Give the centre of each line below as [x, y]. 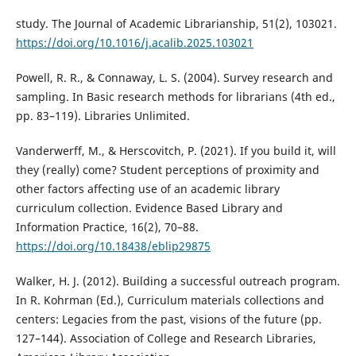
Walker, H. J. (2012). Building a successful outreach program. [178, 281]
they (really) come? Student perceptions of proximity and [167, 169]
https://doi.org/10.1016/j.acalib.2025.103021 [134, 42]
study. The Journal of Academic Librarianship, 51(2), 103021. [176, 23]
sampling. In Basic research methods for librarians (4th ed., [175, 96]
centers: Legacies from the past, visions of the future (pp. [168, 319]
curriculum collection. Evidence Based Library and [149, 207]
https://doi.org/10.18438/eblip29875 [113, 246]
